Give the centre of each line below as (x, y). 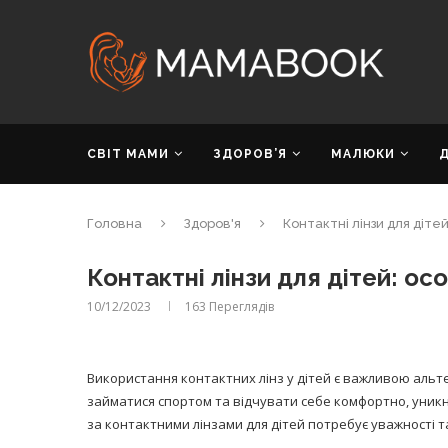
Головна (114, 223)
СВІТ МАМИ (128, 154)
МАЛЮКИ (363, 154)
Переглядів (240, 306)
